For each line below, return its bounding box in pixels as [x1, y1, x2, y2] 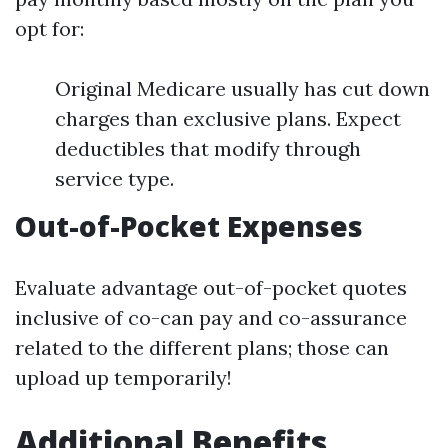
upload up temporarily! [15, 365, 232, 390]
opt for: [15, 16, 84, 41]
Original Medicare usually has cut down [55, 76, 430, 101]
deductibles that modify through [55, 136, 361, 161]
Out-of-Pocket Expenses [15, 207, 363, 245]
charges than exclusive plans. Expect [55, 106, 401, 131]
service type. [55, 166, 174, 191]
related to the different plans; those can [15, 335, 389, 360]
